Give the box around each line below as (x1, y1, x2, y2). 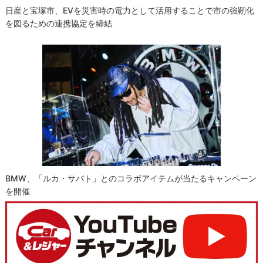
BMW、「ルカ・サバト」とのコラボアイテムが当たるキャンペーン (5, 173, 257, 183)
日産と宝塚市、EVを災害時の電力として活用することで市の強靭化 (5, 5, 255, 15)
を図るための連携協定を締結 (5, 18, 113, 28)
